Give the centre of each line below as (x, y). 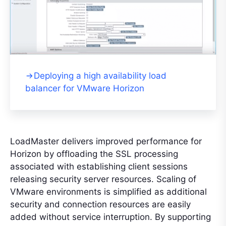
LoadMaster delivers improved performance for (106, 141)
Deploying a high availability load (100, 75)
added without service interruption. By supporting (110, 217)
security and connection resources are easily (100, 204)
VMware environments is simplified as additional (108, 191)
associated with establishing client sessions (99, 166)
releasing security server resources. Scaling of (103, 179)
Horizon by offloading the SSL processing (94, 154)
